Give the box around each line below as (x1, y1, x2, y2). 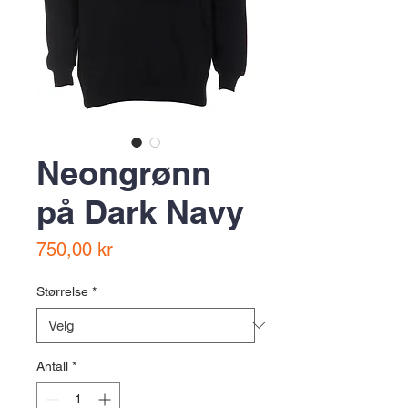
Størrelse (36, 283, 88, 299)
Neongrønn (36, 152, 211, 192)
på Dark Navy (36, 191, 244, 231)
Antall (36, 358, 68, 373)
